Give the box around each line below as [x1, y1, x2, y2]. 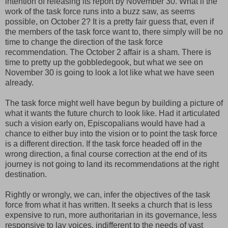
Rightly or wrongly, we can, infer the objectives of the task [5, 190, 210, 199]
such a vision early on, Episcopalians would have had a [5, 119, 205, 128]
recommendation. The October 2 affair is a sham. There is [5, 47, 211, 56]
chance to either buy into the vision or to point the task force [5, 129, 217, 138]
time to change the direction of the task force [5, 37, 163, 46]
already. [5, 78, 34, 87]
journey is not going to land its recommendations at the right [5, 159, 219, 168]
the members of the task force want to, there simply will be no [5, 27, 223, 36]
